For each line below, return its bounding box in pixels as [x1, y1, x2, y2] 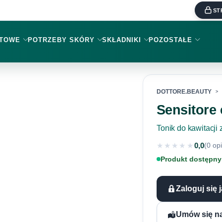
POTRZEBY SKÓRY [27, 36, 95, 44]
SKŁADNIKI [102, 36, 142, 44]
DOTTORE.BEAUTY [157, 89, 212, 95]
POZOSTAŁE [148, 36, 193, 44]
